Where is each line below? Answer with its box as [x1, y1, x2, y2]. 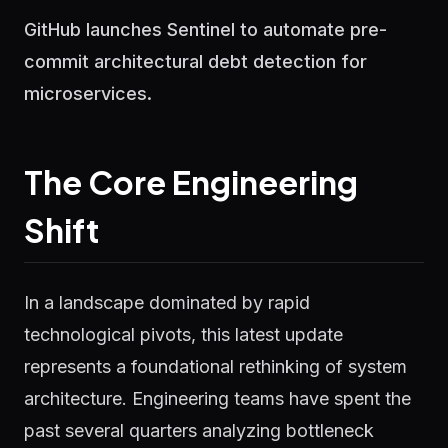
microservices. [24, 83, 152, 104]
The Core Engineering [24, 162, 358, 202]
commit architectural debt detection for [24, 51, 367, 72]
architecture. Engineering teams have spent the [24, 388, 411, 409]
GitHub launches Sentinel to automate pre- [24, 19, 387, 40]
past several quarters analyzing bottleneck [24, 420, 374, 441]
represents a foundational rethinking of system [24, 356, 407, 377]
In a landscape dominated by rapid [24, 292, 310, 313]
